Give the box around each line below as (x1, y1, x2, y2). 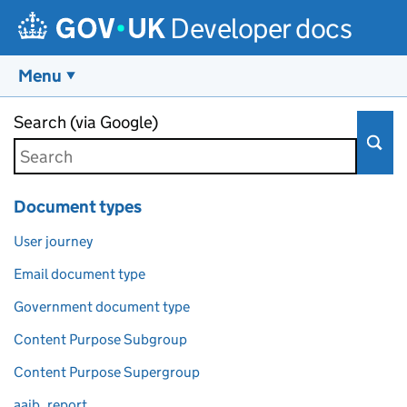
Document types (14, 196, 142, 217)
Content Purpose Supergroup (14, 363, 200, 381)
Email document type (14, 265, 145, 283)
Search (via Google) (14, 112, 158, 133)
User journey (14, 233, 93, 250)
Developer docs (170, 11, 352, 45)
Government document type (14, 298, 190, 315)
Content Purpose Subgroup (14, 331, 187, 348)
